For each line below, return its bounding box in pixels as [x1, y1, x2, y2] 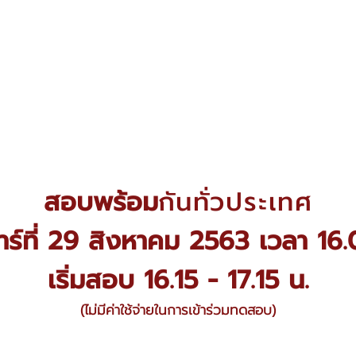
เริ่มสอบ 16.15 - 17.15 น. [47, 261, 309, 300]
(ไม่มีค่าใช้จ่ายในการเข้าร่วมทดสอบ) [80, 300, 276, 320]
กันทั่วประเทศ [157, 183, 313, 222]
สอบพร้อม [43, 183, 158, 222]
